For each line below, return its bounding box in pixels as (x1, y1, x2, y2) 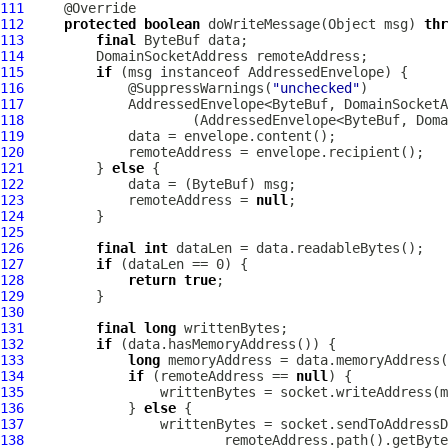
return (128, 272, 176, 288)
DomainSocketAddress (96, 48, 248, 64)
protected (64, 16, 136, 32)
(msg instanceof (112, 64, 248, 80)
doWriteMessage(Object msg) (200, 16, 424, 32)
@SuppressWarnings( (24, 80, 272, 96)
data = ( (24, 176, 192, 192)
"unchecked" (272, 80, 360, 96)
